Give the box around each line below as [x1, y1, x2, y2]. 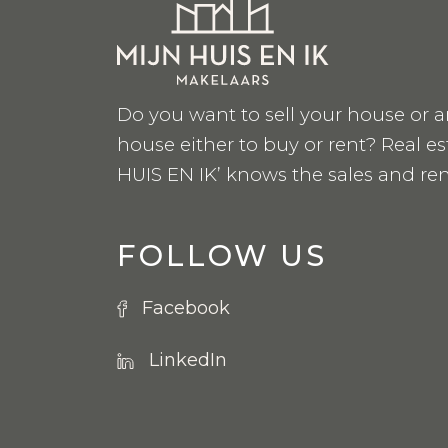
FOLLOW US [117, 237, 328, 273]
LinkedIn [149, 349, 227, 372]
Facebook [142, 297, 230, 320]
